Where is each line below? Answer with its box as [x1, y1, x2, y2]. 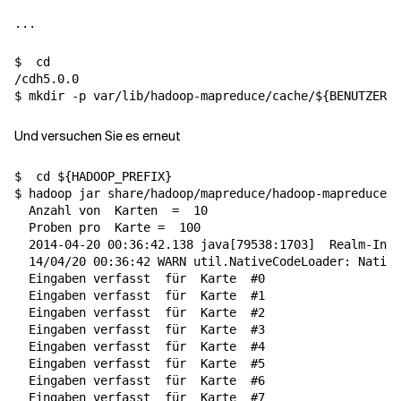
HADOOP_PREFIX [72, 169, 165, 183]
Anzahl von [14, 203, 115, 218]
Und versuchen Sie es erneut [14, 128, 181, 144]
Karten [115, 203, 158, 218]
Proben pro [14, 220, 115, 235]
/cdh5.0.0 [14, 72, 79, 86]
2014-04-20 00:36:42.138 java [14, 237, 229, 252]
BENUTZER [329, 89, 387, 103]
